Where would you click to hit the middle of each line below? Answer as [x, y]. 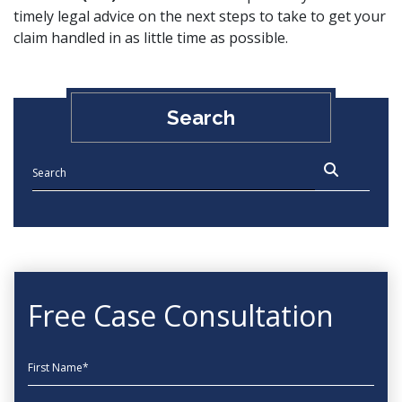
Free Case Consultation [181, 315]
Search [201, 118]
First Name [64, 361]
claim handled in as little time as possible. [151, 38]
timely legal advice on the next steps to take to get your [200, 16]
